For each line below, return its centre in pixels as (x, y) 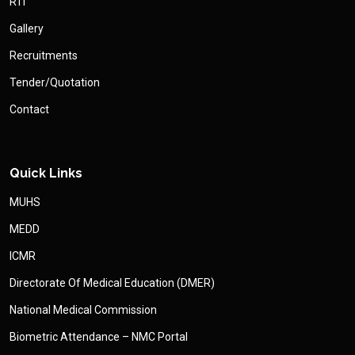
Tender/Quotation (55, 83)
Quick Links (46, 174)
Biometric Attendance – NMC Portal (99, 337)
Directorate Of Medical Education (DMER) (112, 283)
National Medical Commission (83, 310)
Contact (29, 110)
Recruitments (44, 56)
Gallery (27, 29)
